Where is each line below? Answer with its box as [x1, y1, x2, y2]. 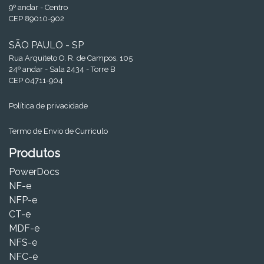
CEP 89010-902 [9, 14, 64, 23]
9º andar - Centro [9, 2, 68, 12]
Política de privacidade [9, 101, 88, 110]
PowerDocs [9, 166, 60, 177]
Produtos [9, 146, 60, 160]
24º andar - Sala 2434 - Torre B [9, 64, 115, 74]
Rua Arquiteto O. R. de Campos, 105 [9, 53, 133, 62]
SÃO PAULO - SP [9, 39, 84, 51]
